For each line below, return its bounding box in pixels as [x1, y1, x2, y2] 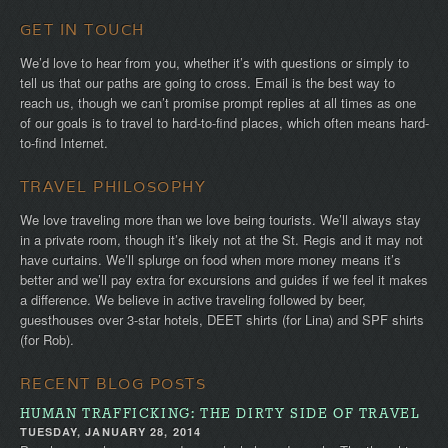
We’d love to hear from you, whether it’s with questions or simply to [19, 53, 409, 73]
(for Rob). [19, 330, 74, 350]
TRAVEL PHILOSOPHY [19, 177, 207, 197]
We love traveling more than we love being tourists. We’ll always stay [19, 210, 421, 230]
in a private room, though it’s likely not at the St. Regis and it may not [19, 230, 423, 250]
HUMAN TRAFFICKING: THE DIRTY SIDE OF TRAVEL [19, 406, 421, 424]
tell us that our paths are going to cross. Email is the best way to [19, 73, 395, 93]
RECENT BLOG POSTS [19, 374, 207, 394]
